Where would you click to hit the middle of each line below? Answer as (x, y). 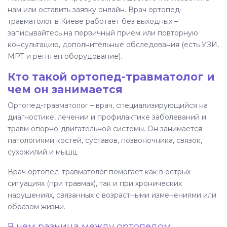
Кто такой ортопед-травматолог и (111, 77)
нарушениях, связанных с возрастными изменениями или (112, 195)
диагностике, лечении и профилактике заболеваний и (107, 117)
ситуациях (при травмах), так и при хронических (95, 184)
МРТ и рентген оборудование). (65, 56)
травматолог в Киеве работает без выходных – (93, 22)
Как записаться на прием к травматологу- (117, 64)
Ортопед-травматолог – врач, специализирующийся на (108, 106)
